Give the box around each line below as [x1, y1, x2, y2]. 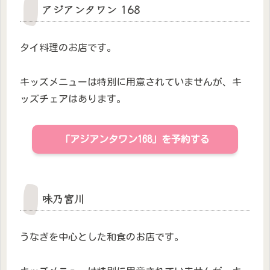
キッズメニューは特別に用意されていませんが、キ [20, 77, 242, 87]
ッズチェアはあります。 [20, 93, 126, 104]
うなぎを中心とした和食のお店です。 [20, 231, 184, 242]
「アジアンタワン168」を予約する [60, 134, 210, 144]
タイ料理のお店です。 [20, 43, 116, 53]
